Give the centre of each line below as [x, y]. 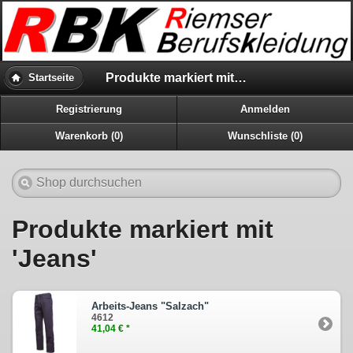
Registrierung [89, 110]
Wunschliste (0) [265, 136]
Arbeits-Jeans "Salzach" [150, 307]
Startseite [51, 78]
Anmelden [265, 110]
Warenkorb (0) [89, 136]
